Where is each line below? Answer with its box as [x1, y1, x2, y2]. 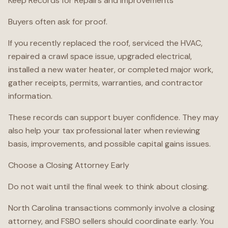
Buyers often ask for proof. [8, 16, 107, 27]
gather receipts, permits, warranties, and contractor [8, 77, 203, 88]
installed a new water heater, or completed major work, [8, 64, 213, 75]
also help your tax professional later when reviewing [8, 125, 200, 136]
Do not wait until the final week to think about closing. [8, 181, 209, 192]
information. [8, 91, 52, 101]
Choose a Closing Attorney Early [8, 160, 129, 170]
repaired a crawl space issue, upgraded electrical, [8, 51, 192, 62]
